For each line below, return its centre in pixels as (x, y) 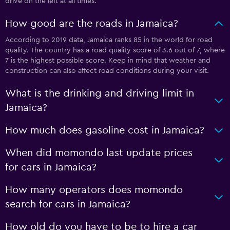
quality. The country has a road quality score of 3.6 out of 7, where (115, 50)
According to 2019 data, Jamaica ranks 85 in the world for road (109, 40)
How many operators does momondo (94, 190)
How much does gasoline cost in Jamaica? (105, 130)
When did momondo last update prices (99, 153)
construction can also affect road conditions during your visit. (107, 71)
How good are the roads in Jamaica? (92, 24)
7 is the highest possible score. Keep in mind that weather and (108, 61)
